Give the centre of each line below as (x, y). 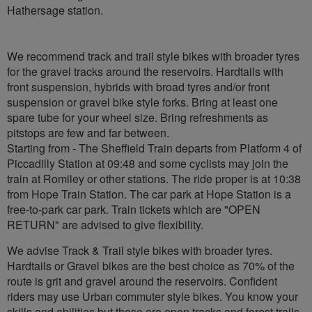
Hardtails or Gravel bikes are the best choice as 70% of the (151, 265)
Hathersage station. (55, 10)
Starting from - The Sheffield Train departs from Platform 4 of (154, 148)
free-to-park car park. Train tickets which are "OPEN (134, 209)
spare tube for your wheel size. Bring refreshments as (138, 117)
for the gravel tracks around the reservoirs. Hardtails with (145, 71)
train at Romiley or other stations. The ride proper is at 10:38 (154, 178)
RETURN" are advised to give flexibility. (105, 224)
